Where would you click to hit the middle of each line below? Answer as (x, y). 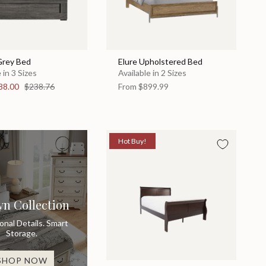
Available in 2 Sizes (152, 73)
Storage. (22, 233)
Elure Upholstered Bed (160, 62)
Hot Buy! (132, 141)
